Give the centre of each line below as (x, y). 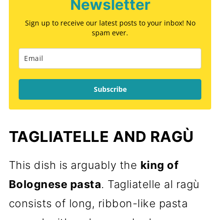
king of (159, 165)
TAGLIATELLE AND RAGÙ (101, 137)
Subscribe (110, 89)
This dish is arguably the (74, 165)
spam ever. (110, 33)
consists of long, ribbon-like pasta (98, 203)
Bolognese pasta (55, 184)
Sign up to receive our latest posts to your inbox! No (110, 23)
